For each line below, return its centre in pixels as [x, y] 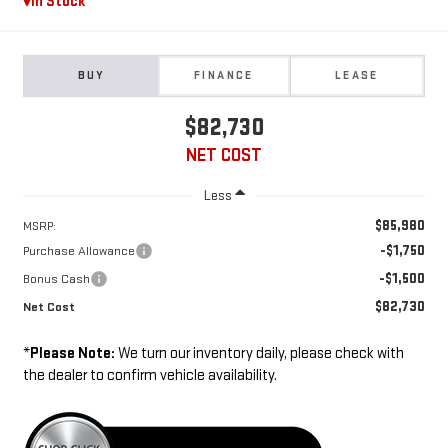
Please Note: [72, 354]
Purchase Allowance [78, 251]
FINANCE [224, 76]
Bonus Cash [56, 279]
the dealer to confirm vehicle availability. [149, 376]
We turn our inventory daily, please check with [259, 354]
